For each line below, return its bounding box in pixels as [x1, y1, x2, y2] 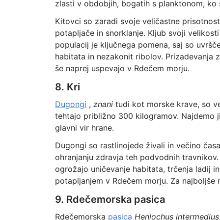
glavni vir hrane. [55, 123, 114, 133]
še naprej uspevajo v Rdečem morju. [55, 63, 190, 73]
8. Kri [55, 81, 80, 93]
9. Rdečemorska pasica [55, 193, 165, 205]
